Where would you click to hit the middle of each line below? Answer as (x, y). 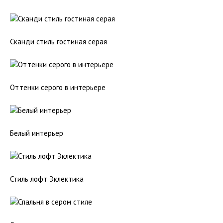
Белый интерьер (37, 133)
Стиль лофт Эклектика (47, 179)
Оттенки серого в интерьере (58, 87)
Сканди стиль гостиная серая (58, 42)
